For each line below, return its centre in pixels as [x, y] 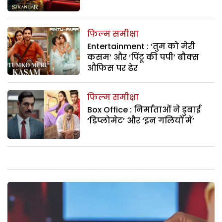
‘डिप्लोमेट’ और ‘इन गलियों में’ [141, 121]
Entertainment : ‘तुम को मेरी [141, 46]
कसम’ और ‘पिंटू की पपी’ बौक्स [143, 57]
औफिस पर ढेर [113, 68]
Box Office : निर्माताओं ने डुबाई [144, 110]
